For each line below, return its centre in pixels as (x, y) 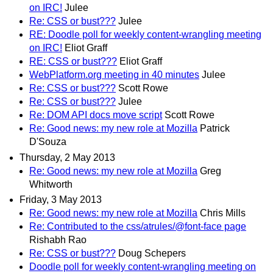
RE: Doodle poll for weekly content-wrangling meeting (145, 35)
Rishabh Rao (58, 239)
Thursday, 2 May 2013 (67, 157)
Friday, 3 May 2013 (61, 199)
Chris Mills (223, 213)
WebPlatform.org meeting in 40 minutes (114, 75)
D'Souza (48, 142)
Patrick (215, 129)
